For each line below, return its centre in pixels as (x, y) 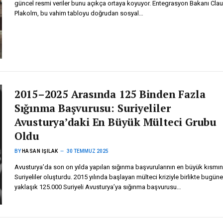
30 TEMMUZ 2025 (87, 151)
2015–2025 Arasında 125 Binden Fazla (110, 94)
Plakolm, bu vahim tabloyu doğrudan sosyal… (79, 13)
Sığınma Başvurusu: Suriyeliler (92, 108)
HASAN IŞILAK (40, 151)
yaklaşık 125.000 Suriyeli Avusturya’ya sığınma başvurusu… (98, 187)
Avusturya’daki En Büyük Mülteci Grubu (115, 122)
